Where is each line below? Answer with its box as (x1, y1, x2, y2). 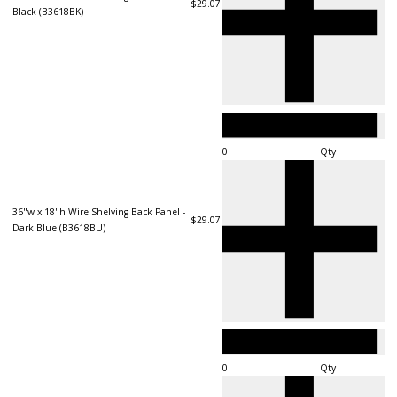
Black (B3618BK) (12, 4, 83, 18)
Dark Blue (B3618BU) (12, 221, 105, 234)
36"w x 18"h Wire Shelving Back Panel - (12, 205, 185, 218)
